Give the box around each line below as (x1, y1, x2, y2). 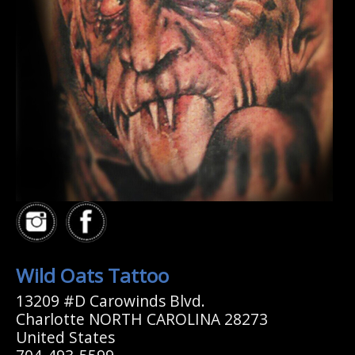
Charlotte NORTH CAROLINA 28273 (16, 308, 268, 330)
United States (16, 326, 115, 349)
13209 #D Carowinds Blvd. (16, 290, 205, 312)
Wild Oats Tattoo (16, 262, 169, 289)
